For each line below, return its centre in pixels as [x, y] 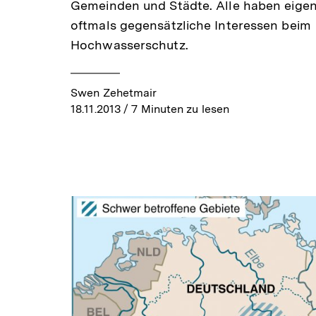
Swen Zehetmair [114, 93]
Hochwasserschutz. [129, 45]
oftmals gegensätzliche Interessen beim [191, 25]
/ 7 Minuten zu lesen [175, 109]
